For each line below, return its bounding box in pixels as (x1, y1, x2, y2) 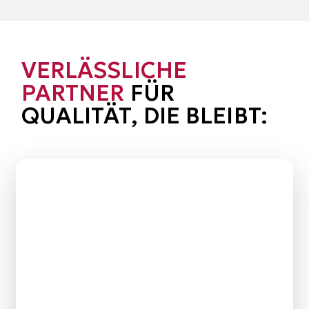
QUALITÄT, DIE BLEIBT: (21, 102, 268, 130)
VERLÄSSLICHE (21, 57, 187, 85)
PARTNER (21, 79, 125, 108)
